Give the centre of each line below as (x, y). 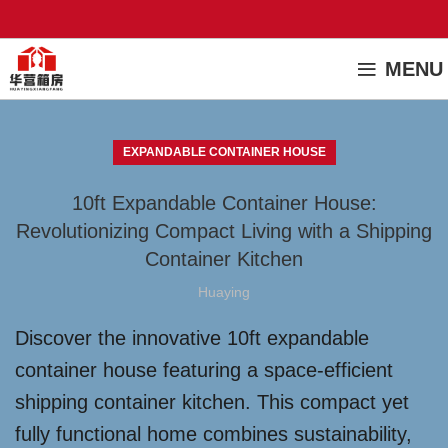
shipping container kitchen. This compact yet (212, 402)
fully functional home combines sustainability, (213, 434)
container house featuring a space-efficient (204, 370)
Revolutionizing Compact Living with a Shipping (224, 231)
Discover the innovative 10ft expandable (192, 338)
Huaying (224, 292)
